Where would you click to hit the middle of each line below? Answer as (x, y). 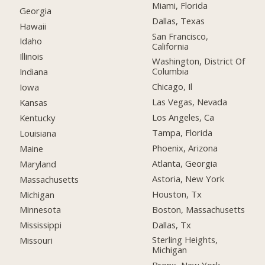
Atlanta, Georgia (185, 163)
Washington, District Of (199, 61)
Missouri (36, 240)
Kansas (34, 103)
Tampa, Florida (182, 133)
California (171, 46)
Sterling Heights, (185, 240)
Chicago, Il (172, 87)
